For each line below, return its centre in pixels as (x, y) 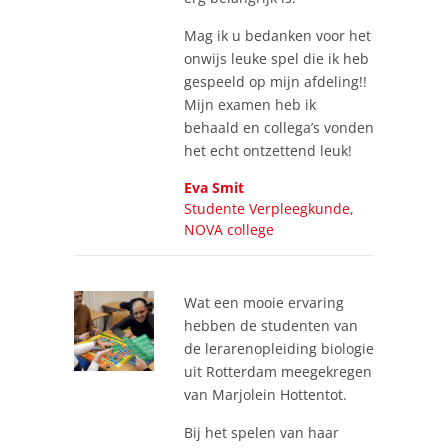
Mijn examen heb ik (250, 104)
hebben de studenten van (271, 325)
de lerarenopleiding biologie (279, 348)
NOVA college (229, 229)
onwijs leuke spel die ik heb (276, 58)
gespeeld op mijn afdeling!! (275, 81)
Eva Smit (214, 187)
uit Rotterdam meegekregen (278, 371)
